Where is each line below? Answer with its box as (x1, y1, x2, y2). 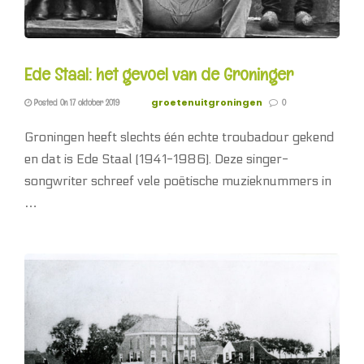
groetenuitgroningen (151, 95, 262, 109)
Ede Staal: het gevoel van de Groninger (24, 62, 293, 85)
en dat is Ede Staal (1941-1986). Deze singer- (24, 150, 288, 167)
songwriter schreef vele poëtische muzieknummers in (24, 172, 331, 188)
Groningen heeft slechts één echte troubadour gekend (24, 128, 334, 145)
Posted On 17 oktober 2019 (32, 96, 119, 108)
